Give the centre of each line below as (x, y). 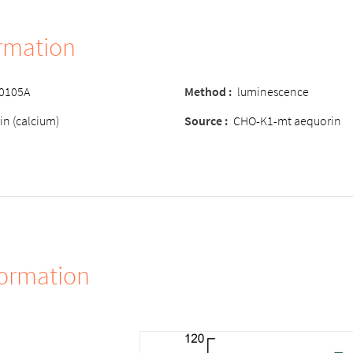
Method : (208, 91)
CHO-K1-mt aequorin (287, 121)
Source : (206, 121)
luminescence (273, 91)
